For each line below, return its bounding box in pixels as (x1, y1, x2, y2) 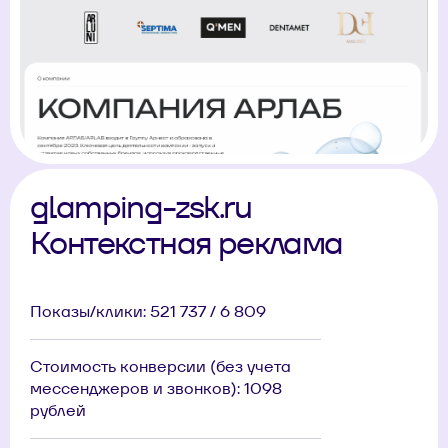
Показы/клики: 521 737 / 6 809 (30, 300, 266, 322)
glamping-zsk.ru (30, 185, 251, 227)
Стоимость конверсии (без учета (30, 355, 291, 377)
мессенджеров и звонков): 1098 (30, 377, 282, 399)
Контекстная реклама (30, 221, 343, 263)
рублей (30, 399, 86, 421)
